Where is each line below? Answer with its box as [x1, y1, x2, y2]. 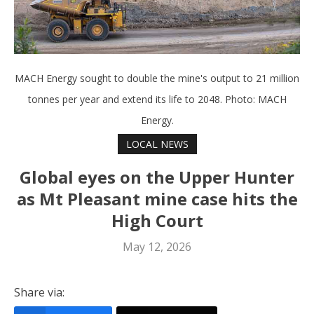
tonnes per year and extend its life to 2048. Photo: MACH [27, 93, 287, 107]
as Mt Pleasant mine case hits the [16, 186, 298, 210]
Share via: [14, 284, 64, 300]
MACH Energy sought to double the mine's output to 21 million [15, 71, 299, 86]
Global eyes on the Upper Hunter [20, 165, 294, 189]
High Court [111, 208, 203, 232]
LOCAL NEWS [125, 137, 189, 151]
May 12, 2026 [123, 238, 191, 254]
